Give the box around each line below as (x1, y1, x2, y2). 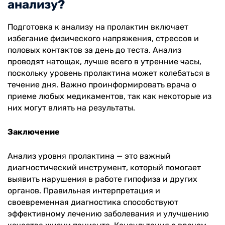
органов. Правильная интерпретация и (8, 186, 160, 196)
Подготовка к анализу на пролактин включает (8, 22, 188, 32)
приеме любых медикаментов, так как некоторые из (8, 91, 211, 101)
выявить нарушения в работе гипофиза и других (8, 174, 197, 184)
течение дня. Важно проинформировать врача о (8, 80, 196, 90)
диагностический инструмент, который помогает (8, 163, 201, 173)
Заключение (8, 127, 60, 137)
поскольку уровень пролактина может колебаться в (8, 68, 210, 78)
